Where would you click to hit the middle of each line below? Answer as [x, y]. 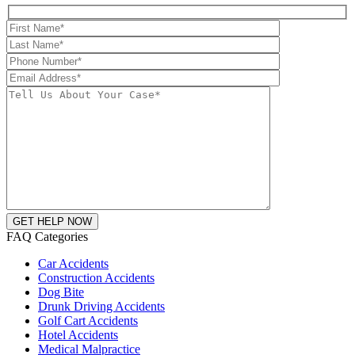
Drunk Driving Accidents [101, 307]
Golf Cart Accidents [88, 321]
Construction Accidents [96, 278]
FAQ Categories [47, 237]
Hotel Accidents [78, 335]
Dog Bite [61, 292]
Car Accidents [73, 264]
